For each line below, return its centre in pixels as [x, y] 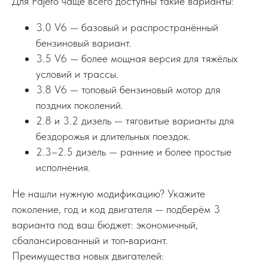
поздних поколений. [80, 105]
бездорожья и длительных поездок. [113, 136]
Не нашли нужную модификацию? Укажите [109, 193]
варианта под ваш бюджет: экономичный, [105, 224]
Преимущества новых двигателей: [88, 255]
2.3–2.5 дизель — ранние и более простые [134, 151]
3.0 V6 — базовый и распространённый [127, 27]
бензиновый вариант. [84, 42]
